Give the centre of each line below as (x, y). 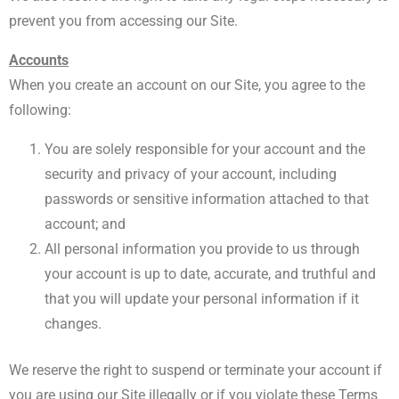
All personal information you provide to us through (202, 249)
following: (42, 110)
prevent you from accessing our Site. (125, 21)
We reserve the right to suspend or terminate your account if (195, 370)
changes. (73, 324)
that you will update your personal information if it (202, 299)
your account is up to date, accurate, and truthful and (210, 274)
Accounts (39, 60)
